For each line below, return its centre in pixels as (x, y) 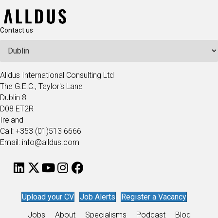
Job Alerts (98, 197)
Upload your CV (48, 197)
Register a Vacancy (154, 197)
